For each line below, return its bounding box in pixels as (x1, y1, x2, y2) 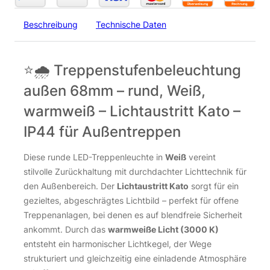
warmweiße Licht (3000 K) (108, 224, 219, 234)
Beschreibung (24, 19, 78, 30)
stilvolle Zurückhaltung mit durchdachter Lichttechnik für (24, 166, 246, 177)
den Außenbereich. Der (24, 180, 117, 191)
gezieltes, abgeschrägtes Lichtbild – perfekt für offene (24, 195, 239, 206)
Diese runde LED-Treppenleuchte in (24, 151, 165, 162)
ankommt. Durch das (24, 224, 108, 234)
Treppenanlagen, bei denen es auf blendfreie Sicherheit (24, 209, 242, 220)
